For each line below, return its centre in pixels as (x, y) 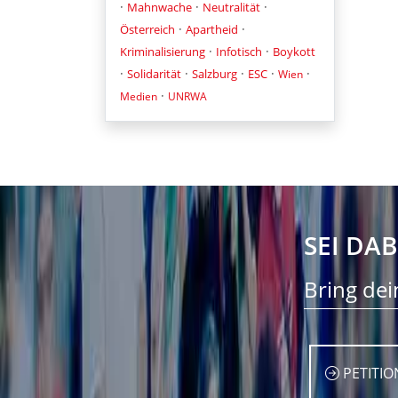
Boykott (294, 51)
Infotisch (239, 51)
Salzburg (215, 73)
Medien (139, 96)
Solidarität (154, 73)
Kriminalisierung (163, 51)
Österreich (147, 29)
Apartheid (212, 29)
